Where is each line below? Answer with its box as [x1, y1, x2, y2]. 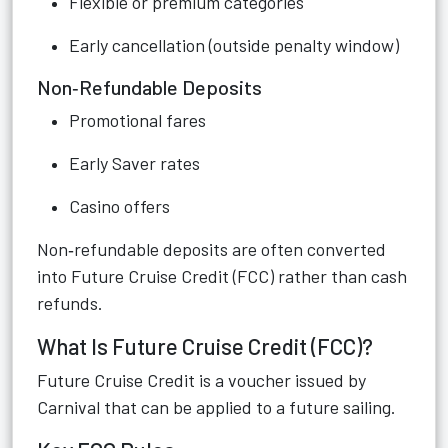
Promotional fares [69, 109, 206, 131]
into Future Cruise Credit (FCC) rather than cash [37, 265, 407, 287]
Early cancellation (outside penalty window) [69, 34, 399, 56]
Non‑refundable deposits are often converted [37, 238, 386, 260]
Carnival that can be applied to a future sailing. [37, 396, 396, 418]
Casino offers [69, 195, 170, 217]
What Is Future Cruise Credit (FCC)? [37, 333, 373, 359]
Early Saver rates [69, 152, 200, 174]
